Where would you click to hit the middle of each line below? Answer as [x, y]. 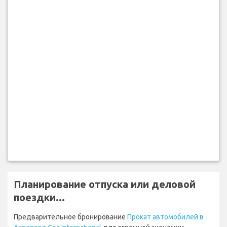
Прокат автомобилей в [165, 217]
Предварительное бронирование [70, 217]
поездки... [39, 197]
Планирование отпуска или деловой [105, 184]
